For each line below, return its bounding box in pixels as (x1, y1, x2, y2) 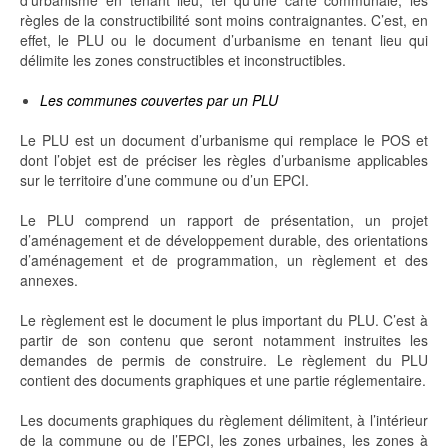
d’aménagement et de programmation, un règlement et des (20, 250, 428, 271)
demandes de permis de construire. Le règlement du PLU (20, 350, 428, 371)
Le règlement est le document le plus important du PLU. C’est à (20, 310, 428, 331)
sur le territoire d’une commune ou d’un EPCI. (20, 170, 309, 191)
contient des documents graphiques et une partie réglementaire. (20, 370, 426, 391)
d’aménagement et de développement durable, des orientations (20, 230, 428, 251)
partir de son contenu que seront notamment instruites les (20, 330, 428, 351)
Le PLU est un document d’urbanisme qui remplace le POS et (20, 130, 428, 151)
